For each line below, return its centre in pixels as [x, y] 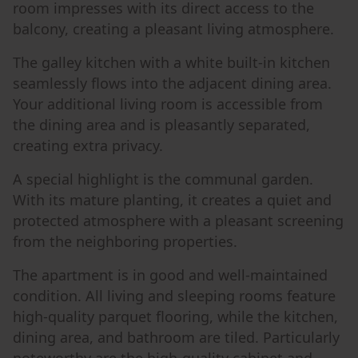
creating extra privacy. [88, 145]
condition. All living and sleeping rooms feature [174, 296]
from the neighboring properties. [125, 241]
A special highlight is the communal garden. [163, 179]
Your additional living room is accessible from [168, 104]
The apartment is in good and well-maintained [170, 275]
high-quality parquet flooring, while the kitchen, [175, 316]
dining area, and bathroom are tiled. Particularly [176, 337]
